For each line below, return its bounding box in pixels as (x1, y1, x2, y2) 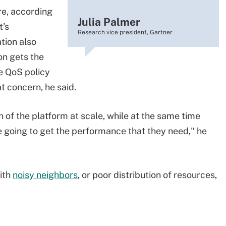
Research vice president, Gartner (78, 29, 173, 36)
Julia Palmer (78, 16, 140, 28)
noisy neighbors (13, 169, 78, 180)
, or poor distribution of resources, (78, 169, 217, 180)
